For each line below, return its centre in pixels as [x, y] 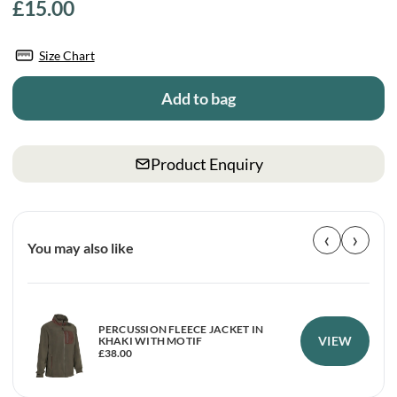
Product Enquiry [206, 164]
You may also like [80, 248]
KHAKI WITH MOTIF [150, 340]
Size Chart [66, 55]
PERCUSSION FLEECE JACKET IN [181, 329]
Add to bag [198, 98]
